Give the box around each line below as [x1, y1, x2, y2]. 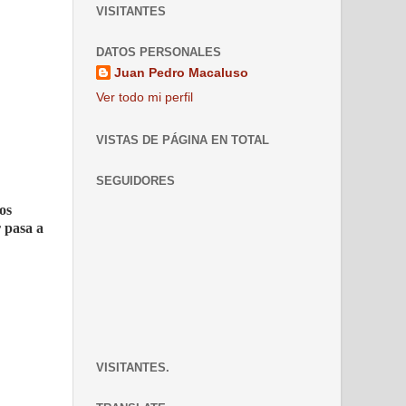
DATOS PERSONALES [96, 45, 221, 60]
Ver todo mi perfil [96, 90, 193, 104]
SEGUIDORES [96, 173, 175, 188]
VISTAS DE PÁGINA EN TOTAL [96, 132, 269, 147]
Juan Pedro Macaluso [114, 65, 248, 80]
